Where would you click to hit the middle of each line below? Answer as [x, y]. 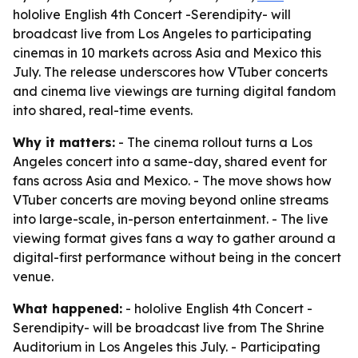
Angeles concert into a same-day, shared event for [170, 161]
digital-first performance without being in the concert [177, 257]
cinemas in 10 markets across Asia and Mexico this [167, 53]
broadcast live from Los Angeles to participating [162, 34]
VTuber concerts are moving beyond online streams [171, 200]
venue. [33, 276]
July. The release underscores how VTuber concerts [170, 72]
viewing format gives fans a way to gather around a [174, 238]
